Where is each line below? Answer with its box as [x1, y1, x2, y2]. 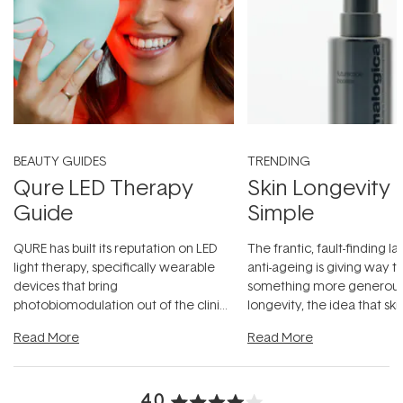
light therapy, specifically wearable [13, 257, 215, 275]
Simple [247, 196, 314, 227]
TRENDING [247, 151, 310, 169]
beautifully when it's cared [247, 314, 400, 332]
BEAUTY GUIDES [13, 151, 106, 169]
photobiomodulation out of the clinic [13, 295, 227, 313]
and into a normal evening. [13, 314, 168, 332]
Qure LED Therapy [13, 171, 193, 201]
